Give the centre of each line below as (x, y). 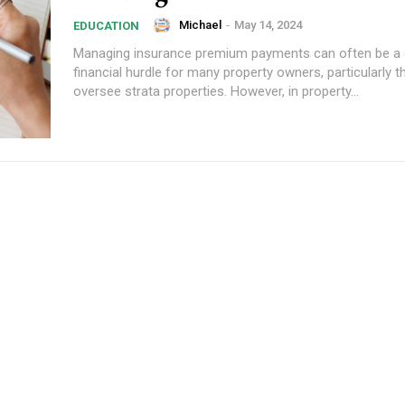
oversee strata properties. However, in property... (216, 91)
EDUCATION (106, 25)
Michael (200, 24)
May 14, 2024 (268, 24)
